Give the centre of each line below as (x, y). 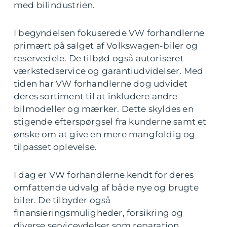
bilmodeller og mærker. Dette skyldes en (104, 109)
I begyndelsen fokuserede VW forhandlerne (109, 33)
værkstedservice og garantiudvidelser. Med (109, 71)
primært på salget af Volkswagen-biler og (106, 46)
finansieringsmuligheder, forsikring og (99, 213)
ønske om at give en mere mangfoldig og (105, 134)
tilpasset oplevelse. (55, 147)
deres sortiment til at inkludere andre (96, 96)
